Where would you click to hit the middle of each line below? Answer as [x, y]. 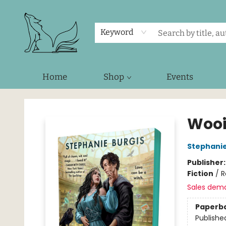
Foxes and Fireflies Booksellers [60, 98]
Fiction [200, 174]
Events [180, 77]
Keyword [117, 32]
